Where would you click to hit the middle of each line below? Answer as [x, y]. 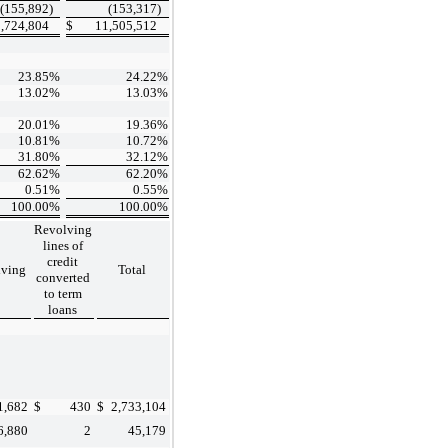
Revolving [63, 229]
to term [62, 293]
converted [62, 277]
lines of [62, 245]
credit [62, 261]
